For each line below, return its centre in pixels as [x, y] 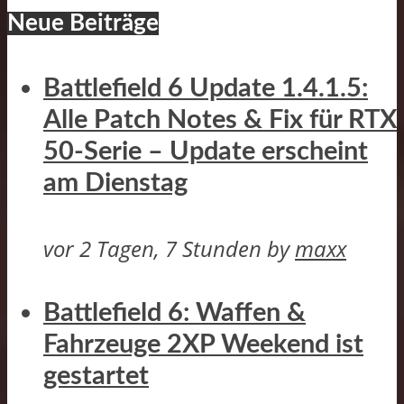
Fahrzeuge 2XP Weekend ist [203, 345]
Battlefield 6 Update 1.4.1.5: [206, 88]
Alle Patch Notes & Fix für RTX [220, 120]
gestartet [96, 377]
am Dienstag [115, 183]
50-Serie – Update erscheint [206, 151]
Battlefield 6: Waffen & [174, 314]
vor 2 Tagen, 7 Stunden [152, 249]
